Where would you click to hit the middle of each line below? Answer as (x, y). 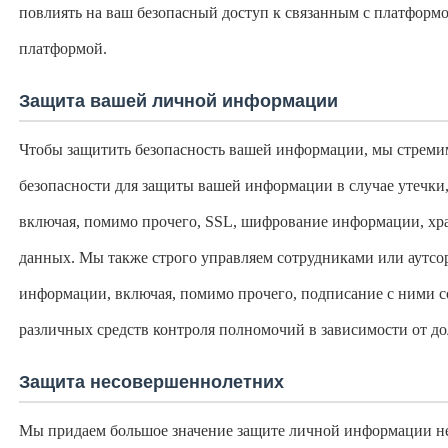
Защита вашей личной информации (178, 101)
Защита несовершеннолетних (151, 382)
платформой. (63, 48)
